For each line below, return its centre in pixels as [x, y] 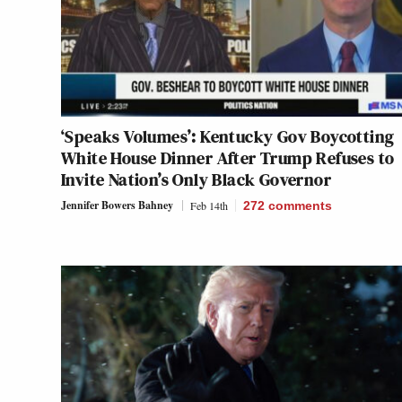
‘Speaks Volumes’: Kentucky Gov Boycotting [228, 136]
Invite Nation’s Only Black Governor [196, 179]
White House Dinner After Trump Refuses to [228, 157]
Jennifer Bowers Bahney [117, 205]
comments [300, 205]
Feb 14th [209, 205]
